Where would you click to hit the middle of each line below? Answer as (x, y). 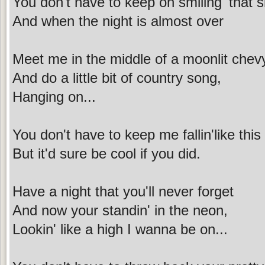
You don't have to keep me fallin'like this (137, 134)
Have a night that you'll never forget (123, 191)
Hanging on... (54, 96)
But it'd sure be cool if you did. (106, 153)
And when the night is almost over (118, 21)
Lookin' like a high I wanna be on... (120, 229)
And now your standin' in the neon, (120, 210)
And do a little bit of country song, (117, 77)
